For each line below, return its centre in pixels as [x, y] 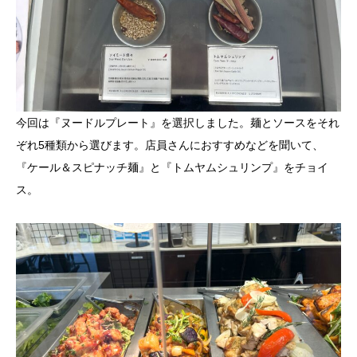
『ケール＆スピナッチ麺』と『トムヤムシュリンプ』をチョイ [172, 168]
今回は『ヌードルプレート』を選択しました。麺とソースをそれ [178, 123]
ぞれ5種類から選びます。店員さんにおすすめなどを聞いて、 [170, 145]
